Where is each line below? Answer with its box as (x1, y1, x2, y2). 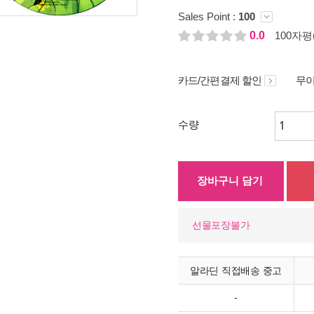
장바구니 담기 (197, 175, 263, 186)
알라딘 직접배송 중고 (190, 264, 282, 277)
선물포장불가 (192, 219, 250, 231)
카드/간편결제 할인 (178, 74, 261, 86)
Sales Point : (178, 11, 238, 22)
